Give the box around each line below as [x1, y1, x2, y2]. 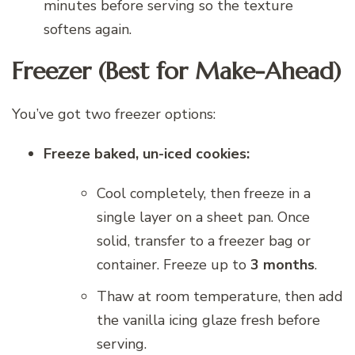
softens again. [44, 20, 132, 40]
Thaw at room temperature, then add [97, 286, 343, 306]
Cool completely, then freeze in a [97, 183, 311, 203]
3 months [250, 254, 315, 274]
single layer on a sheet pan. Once [97, 207, 310, 227]
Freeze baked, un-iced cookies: [44, 143, 250, 163]
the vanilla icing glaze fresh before [97, 310, 320, 330]
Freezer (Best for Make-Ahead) [12, 56, 341, 86]
